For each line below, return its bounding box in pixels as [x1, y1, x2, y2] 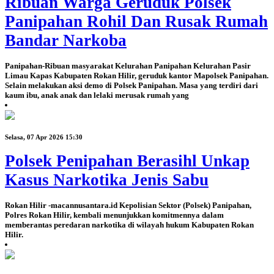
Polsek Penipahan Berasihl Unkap [5, 152, 250, 171]
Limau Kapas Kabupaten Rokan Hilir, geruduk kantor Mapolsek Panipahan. [5, 70, 268, 80]
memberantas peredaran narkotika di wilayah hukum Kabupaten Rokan [5, 220, 254, 230]
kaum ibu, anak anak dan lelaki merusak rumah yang [5, 90, 189, 100]
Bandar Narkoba [5, 31, 127, 50]
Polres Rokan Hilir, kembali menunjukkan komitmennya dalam [5, 210, 224, 220]
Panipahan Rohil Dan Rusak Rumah [5, 12, 268, 31]
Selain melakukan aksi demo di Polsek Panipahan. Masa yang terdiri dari [5, 80, 258, 90]
